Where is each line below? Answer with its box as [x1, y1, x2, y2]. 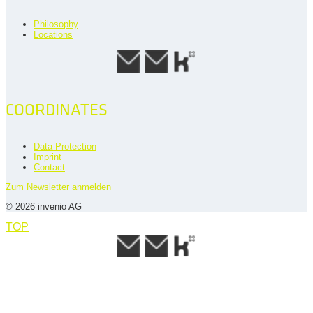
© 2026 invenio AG [6, 201, 82, 212]
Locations [34, 29, 73, 40]
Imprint [34, 151, 61, 162]
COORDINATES [6, 101, 108, 119]
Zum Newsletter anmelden [6, 181, 111, 192]
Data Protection [34, 140, 96, 152]
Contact [34, 161, 65, 173]
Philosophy [34, 18, 78, 29]
